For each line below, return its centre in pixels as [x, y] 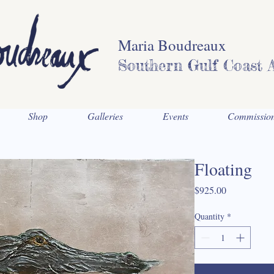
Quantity [209, 216]
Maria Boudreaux [172, 45]
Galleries [105, 116]
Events [175, 116]
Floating [223, 168]
